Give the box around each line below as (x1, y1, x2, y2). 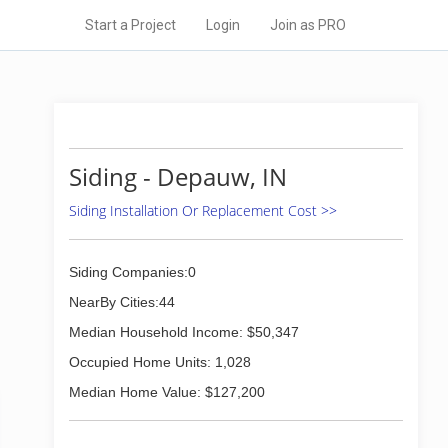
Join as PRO (270, 17, 346, 33)
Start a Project (85, 17, 176, 33)
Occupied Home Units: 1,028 (69, 354, 251, 370)
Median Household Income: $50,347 (69, 324, 299, 340)
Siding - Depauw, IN (69, 160, 287, 193)
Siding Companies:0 (69, 264, 196, 280)
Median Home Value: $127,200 (69, 384, 265, 400)
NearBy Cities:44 (69, 294, 175, 310)
